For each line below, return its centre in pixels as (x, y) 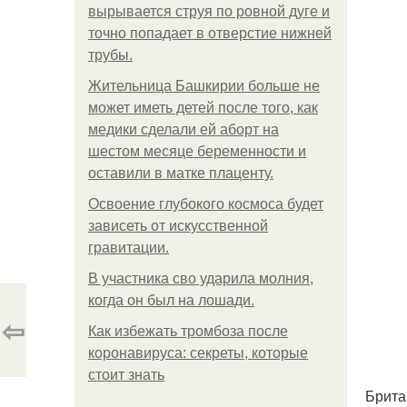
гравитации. (129, 248)
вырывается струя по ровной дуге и (209, 11)
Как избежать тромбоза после (188, 331)
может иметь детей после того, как (203, 108)
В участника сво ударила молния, (201, 278)
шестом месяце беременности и (197, 151)
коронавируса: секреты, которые (198, 353)
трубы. (110, 55)
